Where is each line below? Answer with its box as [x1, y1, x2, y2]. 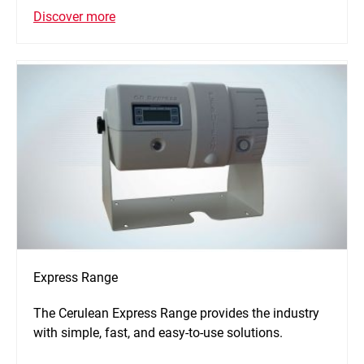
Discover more [33, 9, 115, 25]
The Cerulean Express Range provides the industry [33, 305, 319, 322]
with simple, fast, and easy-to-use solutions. [33, 325, 283, 341]
